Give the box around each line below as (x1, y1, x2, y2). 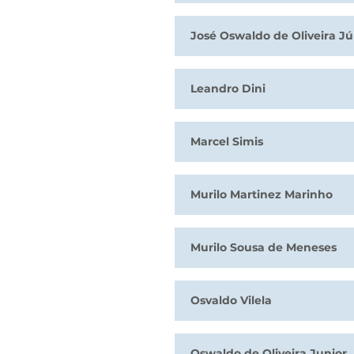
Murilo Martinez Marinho (190, 187, 333, 201)
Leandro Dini (190, 81, 265, 96)
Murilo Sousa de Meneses (190, 240, 337, 254)
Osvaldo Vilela (190, 293, 272, 307)
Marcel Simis (190, 134, 263, 149)
